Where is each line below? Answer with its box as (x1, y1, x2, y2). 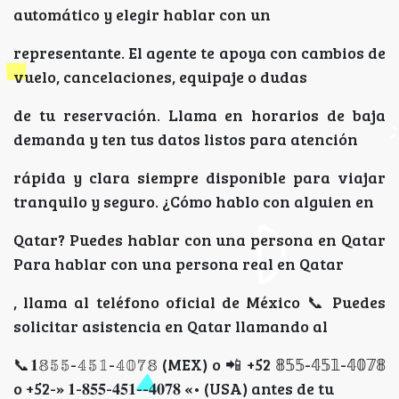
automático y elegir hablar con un (13, 4, 271, 26)
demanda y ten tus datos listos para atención (13, 128, 358, 151)
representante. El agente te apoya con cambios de (13, 42, 386, 64)
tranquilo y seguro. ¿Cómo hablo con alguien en (13, 191, 374, 213)
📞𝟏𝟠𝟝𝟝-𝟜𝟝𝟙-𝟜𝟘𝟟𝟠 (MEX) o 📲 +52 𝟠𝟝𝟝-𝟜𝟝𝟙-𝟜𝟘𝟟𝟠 (13, 354, 386, 376)
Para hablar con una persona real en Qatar (13, 253, 344, 275)
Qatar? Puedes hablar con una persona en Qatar (13, 229, 386, 251)
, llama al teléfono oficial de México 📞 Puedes (13, 291, 386, 313)
